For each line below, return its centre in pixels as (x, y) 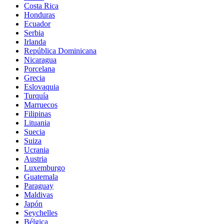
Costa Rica (41, 6)
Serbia (34, 33)
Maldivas (38, 195)
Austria (35, 159)
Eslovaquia (41, 87)
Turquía (36, 96)
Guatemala (41, 177)
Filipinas (37, 114)
